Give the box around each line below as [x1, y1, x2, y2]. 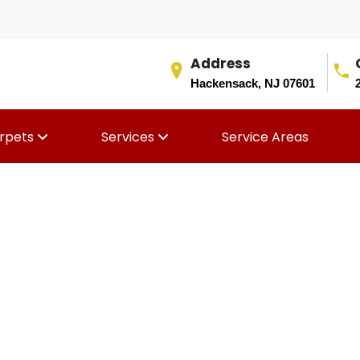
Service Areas [221, 128, 309, 146]
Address [190, 54, 251, 73]
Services [100, 128, 157, 146]
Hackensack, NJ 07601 [190, 76, 315, 90]
